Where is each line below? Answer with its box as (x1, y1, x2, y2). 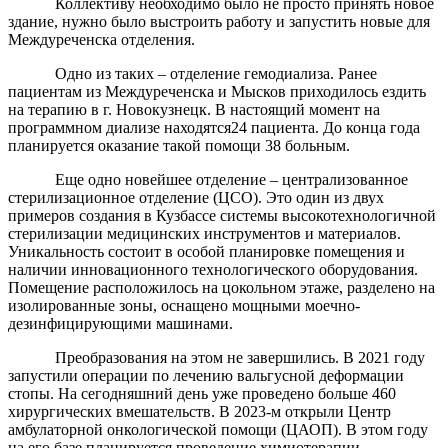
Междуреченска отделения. (8, 30, 195, 48)
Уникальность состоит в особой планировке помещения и (8, 242, 405, 260)
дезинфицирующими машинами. (8, 314, 233, 332)
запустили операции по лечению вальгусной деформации (8, 366, 404, 384)
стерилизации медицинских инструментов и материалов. (8, 224, 401, 242)
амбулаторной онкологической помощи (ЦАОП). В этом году (8, 420, 428, 438)
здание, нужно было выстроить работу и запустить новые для (8, 12, 430, 30)
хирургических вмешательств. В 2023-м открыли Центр (8, 402, 391, 420)
